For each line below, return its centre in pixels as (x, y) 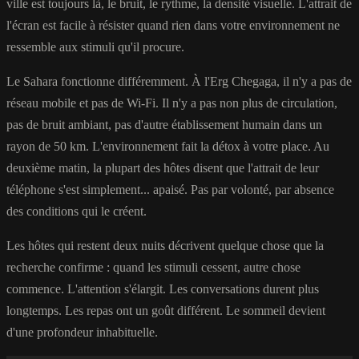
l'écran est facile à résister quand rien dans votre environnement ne (173, 25)
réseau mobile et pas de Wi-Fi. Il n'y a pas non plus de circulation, (172, 103)
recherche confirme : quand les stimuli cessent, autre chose (153, 267)
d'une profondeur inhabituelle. (82, 332)
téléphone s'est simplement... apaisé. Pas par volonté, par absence (170, 189)
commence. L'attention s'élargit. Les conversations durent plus (163, 288)
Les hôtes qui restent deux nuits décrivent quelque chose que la (165, 245)
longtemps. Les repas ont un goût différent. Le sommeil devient (166, 310)
